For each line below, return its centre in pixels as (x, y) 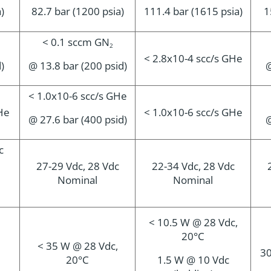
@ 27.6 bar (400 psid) (77, 119)
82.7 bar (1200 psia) (77, 11)
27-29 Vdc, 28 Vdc (77, 166)
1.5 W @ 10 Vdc (193, 260)
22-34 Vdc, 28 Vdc (193, 166)
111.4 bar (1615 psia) (193, 11)
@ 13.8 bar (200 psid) (77, 66)
